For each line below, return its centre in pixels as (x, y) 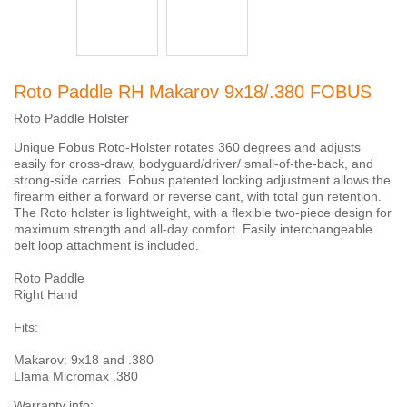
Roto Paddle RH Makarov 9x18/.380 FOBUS (193, 92)
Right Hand (46, 294)
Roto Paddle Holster (71, 118)
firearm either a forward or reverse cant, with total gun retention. (198, 196)
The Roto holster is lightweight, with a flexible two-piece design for (203, 213)
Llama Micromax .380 (76, 376)
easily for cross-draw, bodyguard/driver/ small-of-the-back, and (194, 164)
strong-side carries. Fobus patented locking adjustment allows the (202, 180)
